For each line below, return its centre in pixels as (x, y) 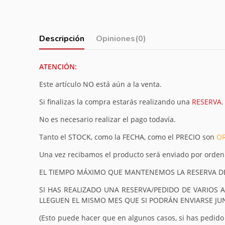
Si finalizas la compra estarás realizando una (116, 101)
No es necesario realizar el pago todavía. (108, 119)
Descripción (62, 39)
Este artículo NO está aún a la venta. (101, 84)
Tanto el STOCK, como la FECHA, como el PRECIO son (128, 137)
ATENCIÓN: (58, 66)
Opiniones (115, 39)
